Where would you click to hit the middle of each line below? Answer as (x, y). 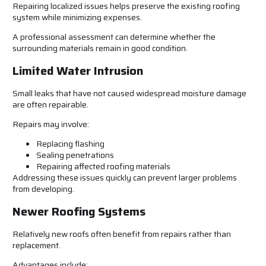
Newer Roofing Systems (79, 211)
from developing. (43, 189)
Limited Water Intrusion (78, 70)
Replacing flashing (70, 144)
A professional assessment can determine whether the (114, 37)
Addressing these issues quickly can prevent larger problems (125, 178)
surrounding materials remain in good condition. (100, 48)
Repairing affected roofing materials (103, 167)
